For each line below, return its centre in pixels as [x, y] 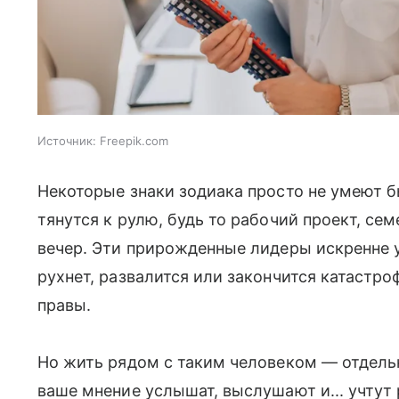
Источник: [67, 141]
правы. [65, 305]
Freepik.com [134, 141]
